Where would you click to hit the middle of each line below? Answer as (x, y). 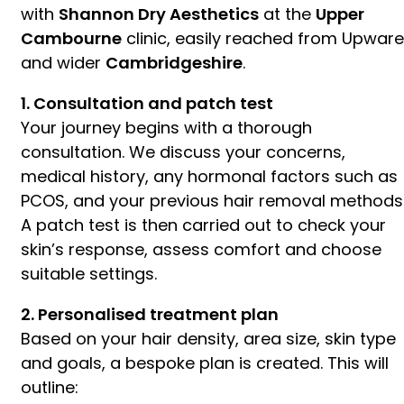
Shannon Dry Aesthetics (159, 14)
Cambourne (71, 38)
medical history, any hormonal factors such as (209, 176)
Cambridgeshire (174, 62)
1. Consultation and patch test (147, 103)
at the (287, 14)
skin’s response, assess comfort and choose (201, 249)
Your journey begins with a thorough (166, 127)
